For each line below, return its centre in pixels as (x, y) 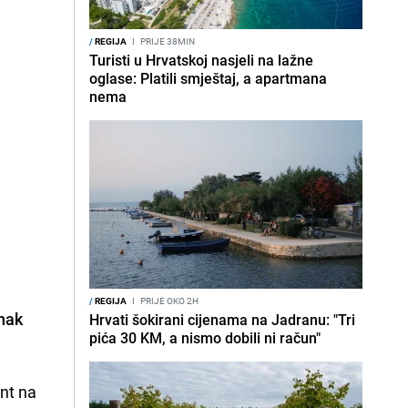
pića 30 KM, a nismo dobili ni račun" (205, 338)
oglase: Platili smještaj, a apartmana (208, 78)
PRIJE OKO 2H (168, 301)
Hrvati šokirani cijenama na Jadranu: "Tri (222, 320)
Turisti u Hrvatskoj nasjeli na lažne (201, 60)
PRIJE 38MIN (167, 41)
